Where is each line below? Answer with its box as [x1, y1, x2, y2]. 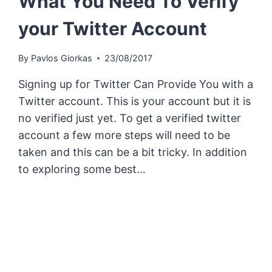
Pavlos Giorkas [30, 53, 92, 64]
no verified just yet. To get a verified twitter [18, 112, 242, 125]
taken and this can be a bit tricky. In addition [18, 146, 248, 159]
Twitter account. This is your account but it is [18, 95, 251, 108]
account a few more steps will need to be [18, 129, 231, 142]
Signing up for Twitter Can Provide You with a [18, 78, 254, 91]
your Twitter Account [18, 18, 208, 40]
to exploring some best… [18, 163, 146, 176]
